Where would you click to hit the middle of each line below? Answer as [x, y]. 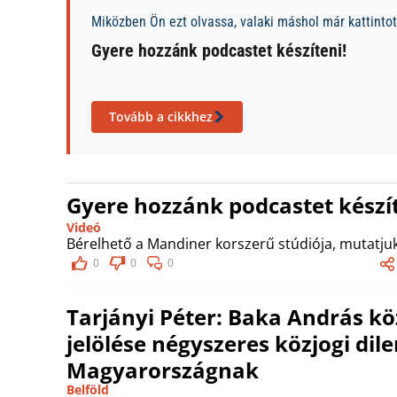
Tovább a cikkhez [161, 117]
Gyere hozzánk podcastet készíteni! [219, 51]
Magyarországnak [163, 370]
